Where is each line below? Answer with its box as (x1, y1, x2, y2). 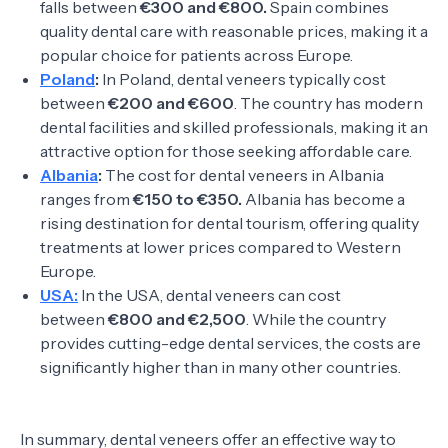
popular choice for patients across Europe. (40, 45, 353, 65)
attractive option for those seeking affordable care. (40, 141, 412, 161)
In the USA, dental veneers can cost (78, 285, 341, 305)
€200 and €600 (108, 93, 234, 113)
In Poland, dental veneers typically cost (99, 69, 386, 89)
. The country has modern (234, 93, 423, 113)
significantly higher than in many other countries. (40, 357, 401, 377)
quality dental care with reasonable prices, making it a (40, 21, 428, 41)
